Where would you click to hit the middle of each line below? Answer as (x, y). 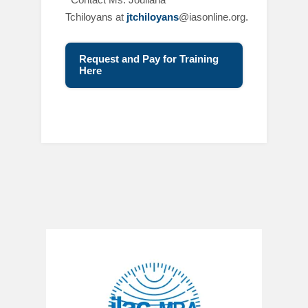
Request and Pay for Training (149, 59)
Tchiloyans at (96, 17)
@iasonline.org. (213, 17)
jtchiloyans (153, 17)
